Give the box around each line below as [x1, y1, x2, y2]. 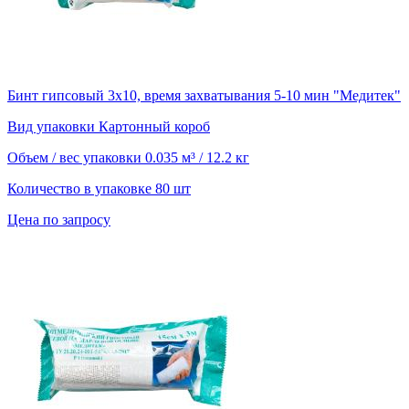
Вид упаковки [7, 119, 99, 135]
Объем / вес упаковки [7, 150, 145, 166]
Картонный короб [99, 119, 210, 135]
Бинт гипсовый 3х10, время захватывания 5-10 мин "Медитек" [7, 88, 401, 104]
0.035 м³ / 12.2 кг [145, 150, 249, 166]
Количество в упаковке [7, 181, 155, 197]
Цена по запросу [7, 212, 110, 228]
